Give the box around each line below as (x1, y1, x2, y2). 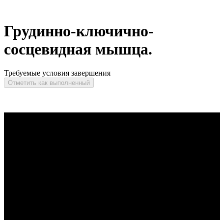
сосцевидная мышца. (4, 40, 152, 58)
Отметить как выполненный (8, 79, 90, 87)
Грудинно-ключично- (4, 22, 154, 40)
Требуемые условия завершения (4, 69, 110, 78)
